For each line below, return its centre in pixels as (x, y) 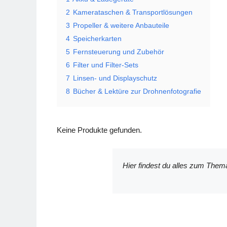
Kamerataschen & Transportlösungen (133, 13)
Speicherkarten (97, 39)
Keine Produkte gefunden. (99, 130)
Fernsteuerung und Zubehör (119, 52)
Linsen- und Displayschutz (115, 79)
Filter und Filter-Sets (106, 65)
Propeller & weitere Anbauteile (121, 26)
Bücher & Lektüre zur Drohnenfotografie (137, 92)
